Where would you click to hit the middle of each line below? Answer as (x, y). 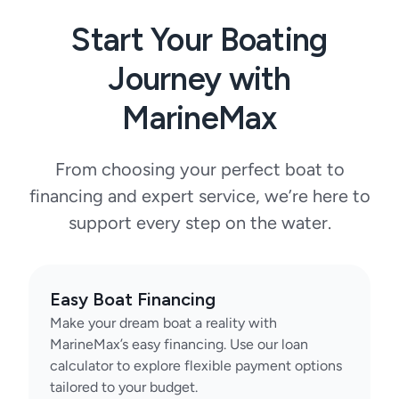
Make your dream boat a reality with (163, 322)
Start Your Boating (199, 39)
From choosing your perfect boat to (199, 169)
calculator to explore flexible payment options (196, 365)
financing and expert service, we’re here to (199, 195)
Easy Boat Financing (133, 299)
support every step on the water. (199, 222)
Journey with (199, 78)
